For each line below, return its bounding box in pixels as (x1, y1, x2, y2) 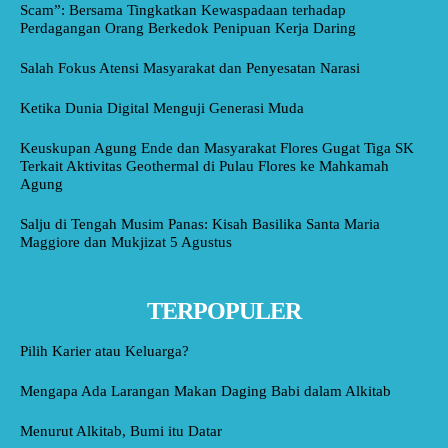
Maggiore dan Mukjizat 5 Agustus (20, 233, 232, 250)
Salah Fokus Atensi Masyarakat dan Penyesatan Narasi (20, 59, 360, 76)
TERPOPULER (147, 297, 301, 324)
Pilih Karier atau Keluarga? (20, 342, 189, 359)
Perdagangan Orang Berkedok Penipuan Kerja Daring (20, 19, 356, 36)
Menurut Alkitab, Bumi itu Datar (20, 422, 222, 439)
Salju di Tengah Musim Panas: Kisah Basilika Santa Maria (20, 215, 380, 232)
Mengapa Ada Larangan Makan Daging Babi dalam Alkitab (20, 382, 391, 399)
